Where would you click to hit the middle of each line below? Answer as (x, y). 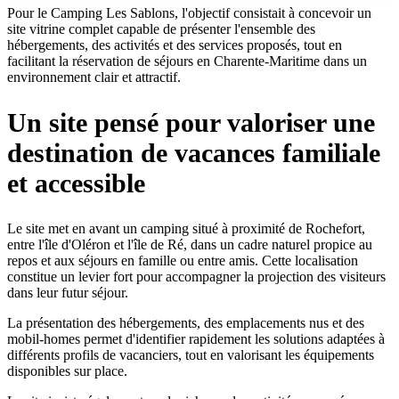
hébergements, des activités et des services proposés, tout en (175, 45)
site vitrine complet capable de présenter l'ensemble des (161, 28)
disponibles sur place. (67, 370)
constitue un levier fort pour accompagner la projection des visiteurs (196, 276)
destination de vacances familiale (194, 152)
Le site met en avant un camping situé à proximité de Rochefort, (186, 228)
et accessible (76, 183)
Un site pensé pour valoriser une (191, 122)
